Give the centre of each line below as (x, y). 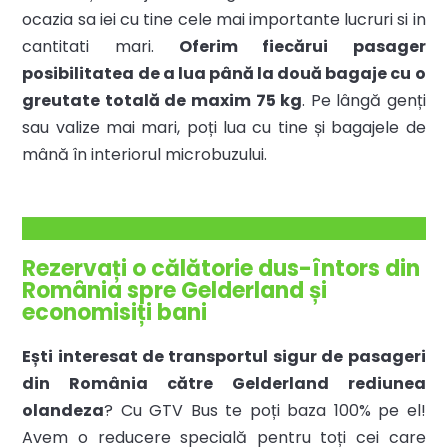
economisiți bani (115, 313)
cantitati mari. (100, 47)
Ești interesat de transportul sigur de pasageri (224, 357)
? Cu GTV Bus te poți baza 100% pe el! (265, 411)
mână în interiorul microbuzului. (145, 155)
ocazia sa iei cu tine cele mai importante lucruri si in (224, 20)
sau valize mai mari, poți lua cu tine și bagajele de (224, 128)
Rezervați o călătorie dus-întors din (221, 269)
